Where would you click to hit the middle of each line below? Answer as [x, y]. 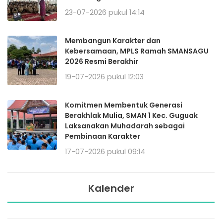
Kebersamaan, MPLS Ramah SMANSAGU [137, 51]
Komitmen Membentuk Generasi [124, 105]
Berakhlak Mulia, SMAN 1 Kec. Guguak [131, 115]
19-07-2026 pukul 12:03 [104, 77]
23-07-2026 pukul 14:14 [105, 12]
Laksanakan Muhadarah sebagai [125, 126]
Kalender [111, 188]
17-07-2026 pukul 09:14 [105, 151]
